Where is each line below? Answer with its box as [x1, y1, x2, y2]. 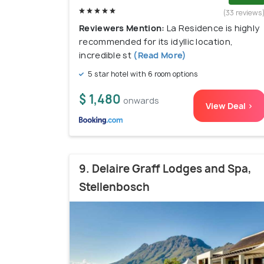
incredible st [79, 49, 131, 61]
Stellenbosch [79, 180, 150, 195]
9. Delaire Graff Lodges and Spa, [79, 161, 252, 177]
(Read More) [131, 49, 187, 61]
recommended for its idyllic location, [79, 36, 233, 48]
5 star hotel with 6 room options [86, 69, 198, 80]
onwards [123, 95, 159, 107]
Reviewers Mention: [79, 22, 167, 34]
